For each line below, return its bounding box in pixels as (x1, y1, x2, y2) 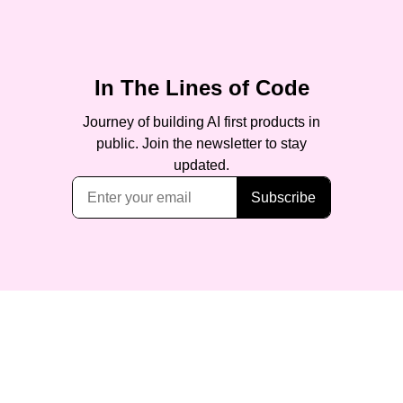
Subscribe (251, 189, 316, 205)
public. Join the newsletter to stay (96, 136, 307, 151)
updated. (174, 157, 229, 173)
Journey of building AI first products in (83, 114, 320, 130)
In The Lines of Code (94, 76, 309, 100)
